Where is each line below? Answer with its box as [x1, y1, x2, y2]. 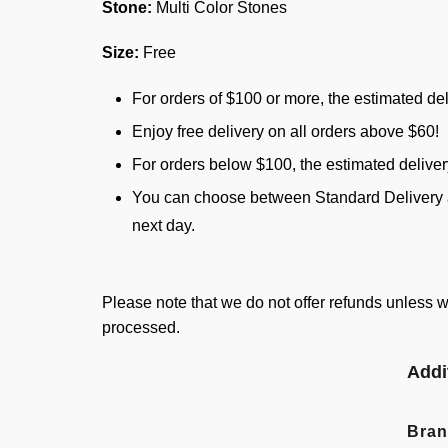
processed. [102, 319, 180, 336]
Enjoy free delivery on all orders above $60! [132, 123, 439, 140]
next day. [132, 217, 195, 234]
